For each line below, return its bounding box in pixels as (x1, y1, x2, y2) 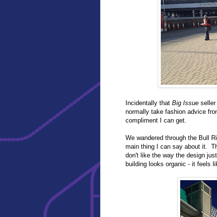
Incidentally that (125, 99, 172, 107)
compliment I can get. (125, 116, 186, 124)
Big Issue (172, 99, 199, 107)
